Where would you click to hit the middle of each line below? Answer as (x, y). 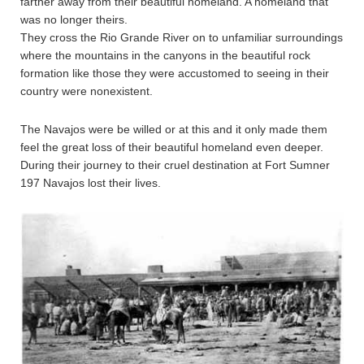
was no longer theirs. (74, 19)
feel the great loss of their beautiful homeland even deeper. (172, 147)
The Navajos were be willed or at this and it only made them (174, 129)
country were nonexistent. (87, 91)
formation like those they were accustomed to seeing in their (175, 73)
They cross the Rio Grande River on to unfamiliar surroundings (182, 37)
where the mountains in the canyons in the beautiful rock (165, 55)
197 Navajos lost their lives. (91, 182)
